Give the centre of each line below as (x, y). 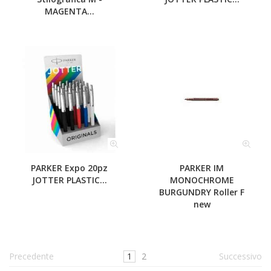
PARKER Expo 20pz (69, 168)
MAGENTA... (69, 11)
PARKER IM (202, 168)
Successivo (240, 256)
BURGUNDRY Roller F (202, 192)
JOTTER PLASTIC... (69, 180)
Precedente (31, 256)
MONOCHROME (202, 180)
